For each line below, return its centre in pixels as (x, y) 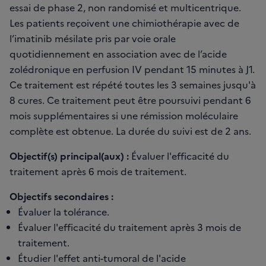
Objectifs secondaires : (61, 196)
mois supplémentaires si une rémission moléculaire (124, 115)
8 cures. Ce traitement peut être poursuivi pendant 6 (130, 100)
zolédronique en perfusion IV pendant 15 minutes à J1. (132, 69)
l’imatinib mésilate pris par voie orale (93, 38)
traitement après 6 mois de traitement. (98, 171)
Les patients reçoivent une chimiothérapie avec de (124, 23)
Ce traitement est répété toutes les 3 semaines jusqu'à (133, 85)
